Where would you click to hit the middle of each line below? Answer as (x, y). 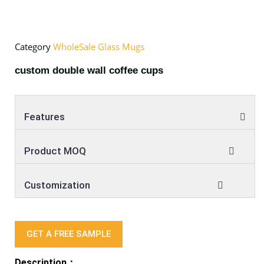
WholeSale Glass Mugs (99, 47)
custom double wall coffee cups (89, 71)
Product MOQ (55, 151)
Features (44, 116)
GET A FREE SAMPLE (69, 234)
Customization (57, 185)
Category (33, 47)
